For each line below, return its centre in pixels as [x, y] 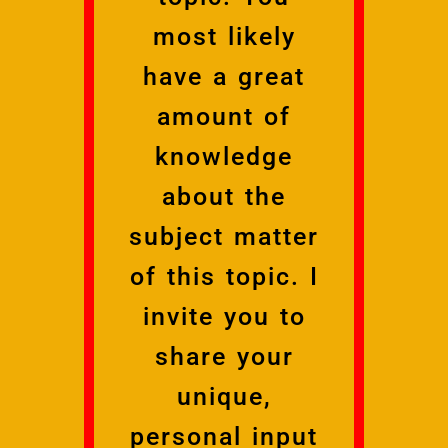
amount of [224, 116]
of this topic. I [224, 276]
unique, [224, 396]
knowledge [224, 156]
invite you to [224, 316]
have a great [224, 76]
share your [224, 356]
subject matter [224, 236]
